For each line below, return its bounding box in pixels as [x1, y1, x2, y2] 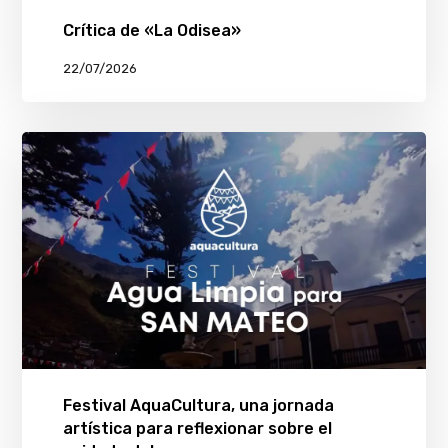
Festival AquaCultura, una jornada [62, 395, 334, 415]
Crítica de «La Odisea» [62, 21, 241, 41]
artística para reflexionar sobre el [62, 418, 332, 438]
